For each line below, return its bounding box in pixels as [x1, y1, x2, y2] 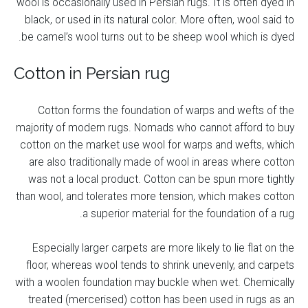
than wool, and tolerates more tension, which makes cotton [16, 190, 294, 203]
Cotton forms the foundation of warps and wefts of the [38, 104, 294, 117]
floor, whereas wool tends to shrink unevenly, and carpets [26, 258, 294, 272]
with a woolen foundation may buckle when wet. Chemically [15, 276, 294, 289]
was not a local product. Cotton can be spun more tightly [28, 173, 294, 186]
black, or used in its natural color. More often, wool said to [25, 13, 294, 26]
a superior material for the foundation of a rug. [82, 207, 294, 220]
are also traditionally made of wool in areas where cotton [29, 155, 294, 168]
